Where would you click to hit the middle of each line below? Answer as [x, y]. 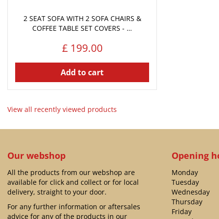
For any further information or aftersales [74, 207]
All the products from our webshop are [71, 172]
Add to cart [82, 72]
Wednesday [191, 192]
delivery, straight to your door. [57, 192]
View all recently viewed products [62, 109]
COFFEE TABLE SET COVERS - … [82, 28]
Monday [185, 172]
